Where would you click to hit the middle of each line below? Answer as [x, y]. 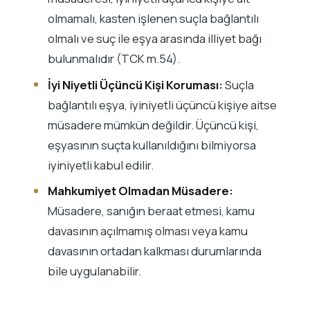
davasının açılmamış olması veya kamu [147, 231]
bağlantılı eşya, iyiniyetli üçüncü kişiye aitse [162, 104]
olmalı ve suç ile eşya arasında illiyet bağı [154, 39]
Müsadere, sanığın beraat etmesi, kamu [151, 211]
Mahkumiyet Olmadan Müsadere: [140, 191]
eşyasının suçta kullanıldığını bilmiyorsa [152, 145]
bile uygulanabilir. [94, 271]
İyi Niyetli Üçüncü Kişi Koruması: [135, 84]
